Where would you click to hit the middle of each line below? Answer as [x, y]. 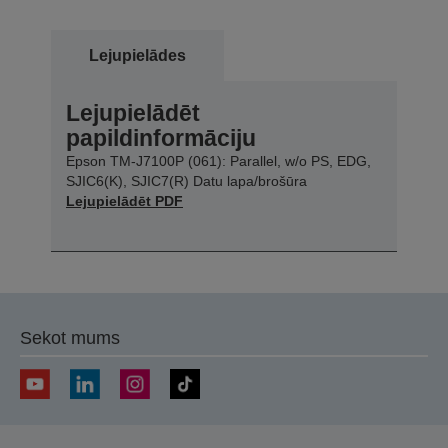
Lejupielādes [137, 55]
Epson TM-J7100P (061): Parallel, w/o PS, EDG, [218, 160]
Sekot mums [70, 337]
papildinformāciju [161, 137]
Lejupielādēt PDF [124, 200]
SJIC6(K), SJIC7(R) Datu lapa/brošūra [186, 180]
